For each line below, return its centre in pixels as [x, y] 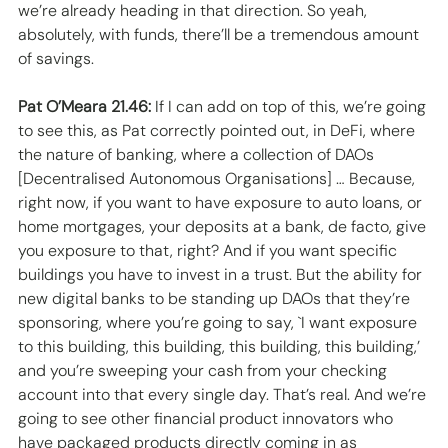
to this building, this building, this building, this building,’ [221, 347]
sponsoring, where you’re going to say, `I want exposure [219, 323]
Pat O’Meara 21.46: [84, 107]
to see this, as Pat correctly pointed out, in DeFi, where [218, 131]
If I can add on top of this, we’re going [290, 107]
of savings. [58, 59]
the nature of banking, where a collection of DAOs [198, 155]
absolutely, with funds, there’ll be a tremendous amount [220, 35]
